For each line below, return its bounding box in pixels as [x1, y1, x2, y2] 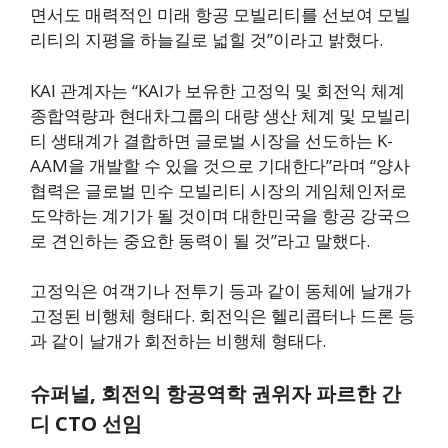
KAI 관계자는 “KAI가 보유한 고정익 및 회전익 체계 [30, 78, 405, 102]
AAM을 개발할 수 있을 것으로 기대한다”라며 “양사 [30, 153, 410, 177]
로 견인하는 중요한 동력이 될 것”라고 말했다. [30, 228, 370, 252]
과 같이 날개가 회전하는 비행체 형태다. [30, 329, 326, 353]
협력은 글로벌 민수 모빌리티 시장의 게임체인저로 [30, 178, 407, 202]
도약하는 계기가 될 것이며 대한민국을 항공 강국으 [30, 203, 411, 227]
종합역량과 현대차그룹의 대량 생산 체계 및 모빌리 [30, 103, 411, 127]
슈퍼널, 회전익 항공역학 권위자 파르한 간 [30, 379, 401, 407]
